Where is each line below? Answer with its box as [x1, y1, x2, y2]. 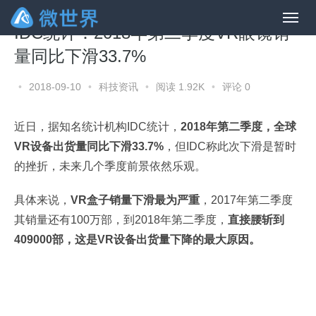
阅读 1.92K [156, 81, 205, 92]
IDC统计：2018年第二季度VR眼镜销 [14, 23, 289, 42]
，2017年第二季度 [200, 194, 293, 206]
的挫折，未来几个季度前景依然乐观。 [14, 160, 206, 172]
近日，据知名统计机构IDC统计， [14, 121, 181, 133]
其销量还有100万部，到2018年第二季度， [14, 214, 228, 226]
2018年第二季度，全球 [181, 121, 296, 133]
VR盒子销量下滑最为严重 [71, 194, 200, 206]
